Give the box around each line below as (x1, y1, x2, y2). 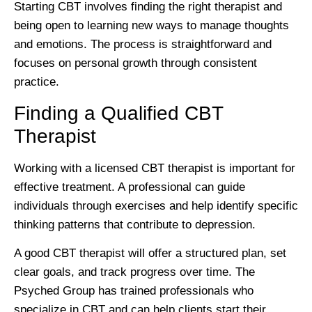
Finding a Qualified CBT (14, 102, 223, 124)
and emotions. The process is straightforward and (14, 38, 272, 52)
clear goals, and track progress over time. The (14, 265, 255, 279)
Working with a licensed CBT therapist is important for (14, 161, 295, 175)
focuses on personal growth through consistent (14, 56, 257, 70)
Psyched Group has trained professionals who (14, 284, 253, 298)
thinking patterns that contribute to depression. (14, 217, 256, 231)
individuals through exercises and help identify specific (14, 198, 298, 212)
